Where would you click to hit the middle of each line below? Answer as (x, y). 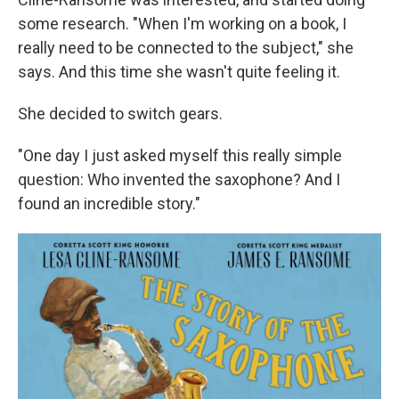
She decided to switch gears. (120, 114)
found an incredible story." (109, 204)
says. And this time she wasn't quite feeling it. (179, 72)
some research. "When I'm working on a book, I (182, 24)
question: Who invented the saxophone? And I (179, 179)
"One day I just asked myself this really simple (180, 155)
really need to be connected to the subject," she (186, 48)
